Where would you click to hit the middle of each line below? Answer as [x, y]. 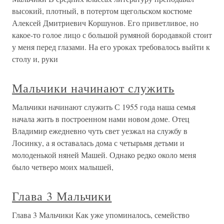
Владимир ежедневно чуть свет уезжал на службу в [100, 131]
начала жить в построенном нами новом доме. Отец [101, 119]
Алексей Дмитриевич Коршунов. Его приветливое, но [105, 23]
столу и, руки [35, 59]
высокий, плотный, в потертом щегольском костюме [102, 11]
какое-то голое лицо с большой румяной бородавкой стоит [112, 35]
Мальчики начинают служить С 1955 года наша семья [104, 107]
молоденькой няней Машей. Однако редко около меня [104, 155]
